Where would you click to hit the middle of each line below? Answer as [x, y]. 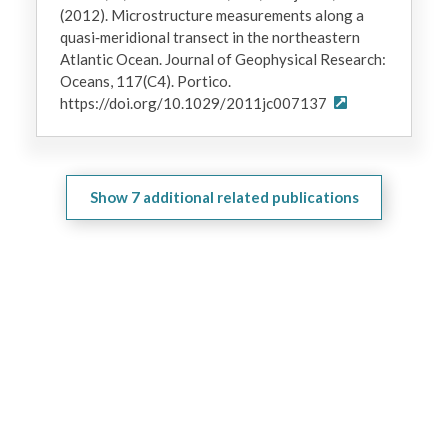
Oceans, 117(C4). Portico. [145, 80]
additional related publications [250, 197]
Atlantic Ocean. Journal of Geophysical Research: [222, 58]
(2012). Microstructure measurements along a [211, 14]
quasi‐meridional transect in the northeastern [209, 36]
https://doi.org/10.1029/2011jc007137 [194, 102]
